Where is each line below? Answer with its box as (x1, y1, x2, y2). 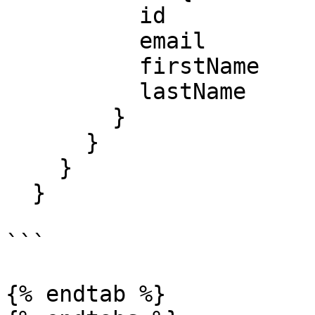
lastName (6, 79, 139, 104)
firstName (6, 53, 139, 79)
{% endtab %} (6, 281, 166, 307)
